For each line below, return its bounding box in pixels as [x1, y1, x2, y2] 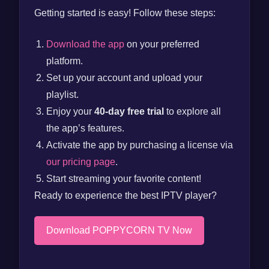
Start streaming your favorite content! [46, 174, 201, 184]
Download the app [46, 39, 124, 49]
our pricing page [46, 157, 115, 167]
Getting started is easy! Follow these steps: [34, 8, 216, 18]
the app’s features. [46, 123, 124, 133]
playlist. [46, 89, 79, 100]
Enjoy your [46, 106, 94, 116]
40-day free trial [94, 106, 164, 116]
